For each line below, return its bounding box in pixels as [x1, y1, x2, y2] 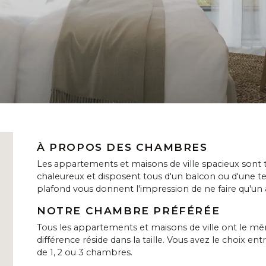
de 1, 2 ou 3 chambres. [37, 247, 132, 258]
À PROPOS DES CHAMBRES [37, 141, 208, 154]
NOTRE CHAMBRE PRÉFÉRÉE [37, 204, 220, 217]
